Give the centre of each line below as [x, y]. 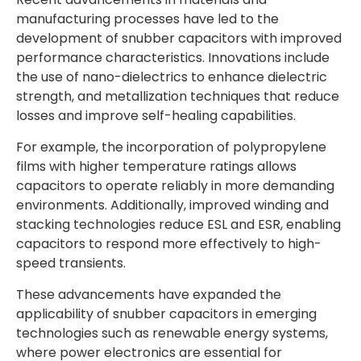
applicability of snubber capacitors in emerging [166, 314]
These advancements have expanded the [149, 295]
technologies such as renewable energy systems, [172, 333]
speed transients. [71, 263]
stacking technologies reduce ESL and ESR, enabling [178, 224]
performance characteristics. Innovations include [173, 58]
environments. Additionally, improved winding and [172, 205]
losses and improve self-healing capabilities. [156, 116]
